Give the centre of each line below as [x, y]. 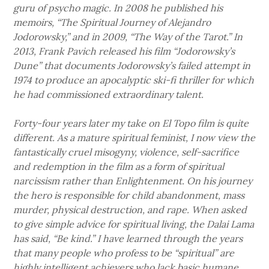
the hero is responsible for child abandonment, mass [129, 195]
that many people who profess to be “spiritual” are [124, 253]
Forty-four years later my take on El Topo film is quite [131, 123]
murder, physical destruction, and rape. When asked [130, 210]
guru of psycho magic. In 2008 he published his [118, 8]
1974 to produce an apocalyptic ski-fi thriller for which [134, 80]
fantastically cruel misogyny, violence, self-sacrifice [126, 152]
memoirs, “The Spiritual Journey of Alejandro [112, 23]
